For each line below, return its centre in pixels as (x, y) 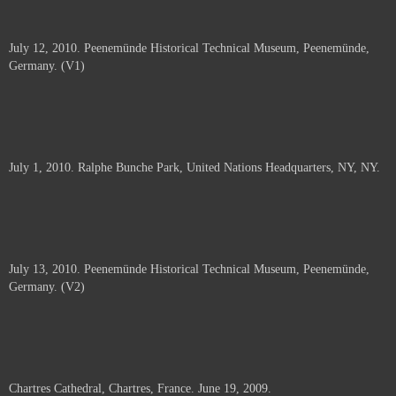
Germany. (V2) (47, 287)
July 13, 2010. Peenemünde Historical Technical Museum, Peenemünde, (189, 269)
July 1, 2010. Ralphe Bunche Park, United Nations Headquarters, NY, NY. (194, 168)
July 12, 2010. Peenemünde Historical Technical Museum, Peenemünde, (189, 48)
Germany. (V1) (47, 66)
